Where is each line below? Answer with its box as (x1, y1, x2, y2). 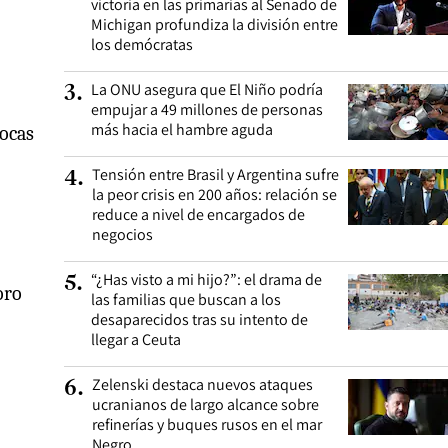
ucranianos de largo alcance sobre (92, 394, 319, 415)
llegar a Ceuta (91, 329, 181, 350)
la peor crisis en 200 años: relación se (92, 184, 337, 205)
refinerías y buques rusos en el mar (92, 414, 322, 435)
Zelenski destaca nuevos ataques (92, 374, 313, 395)
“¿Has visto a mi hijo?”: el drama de (91, 269, 322, 290)
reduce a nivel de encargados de (92, 204, 305, 225)
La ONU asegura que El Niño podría (91, 79, 323, 100)
